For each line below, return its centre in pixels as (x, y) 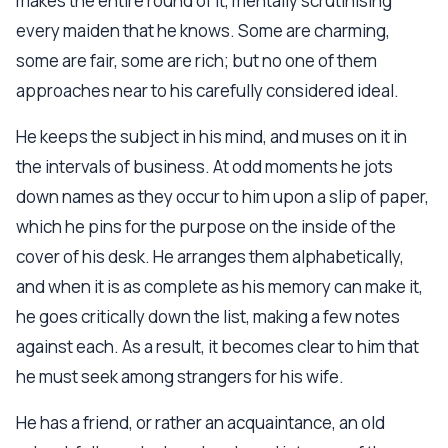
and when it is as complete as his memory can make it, (219, 286)
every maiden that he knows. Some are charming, (203, 30)
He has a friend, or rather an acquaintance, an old (200, 422)
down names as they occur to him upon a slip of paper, (222, 196)
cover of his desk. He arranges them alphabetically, (210, 256)
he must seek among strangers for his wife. (180, 376)
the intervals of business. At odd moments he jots (204, 166)
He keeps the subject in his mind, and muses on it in (211, 136)
